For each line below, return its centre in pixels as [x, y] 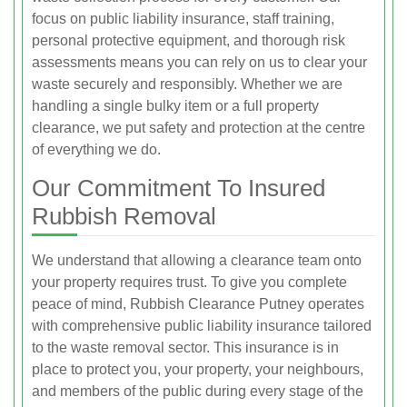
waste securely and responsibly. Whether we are [187, 84]
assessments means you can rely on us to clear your [199, 62]
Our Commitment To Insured [179, 188]
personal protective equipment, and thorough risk [189, 40]
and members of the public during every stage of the [198, 391]
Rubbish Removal [124, 216]
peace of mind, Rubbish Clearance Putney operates [198, 304]
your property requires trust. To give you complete [189, 282]
